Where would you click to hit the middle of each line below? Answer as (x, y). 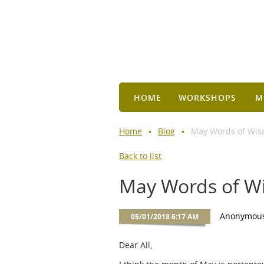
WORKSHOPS (207, 98)
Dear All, (137, 245)
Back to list (140, 156)
